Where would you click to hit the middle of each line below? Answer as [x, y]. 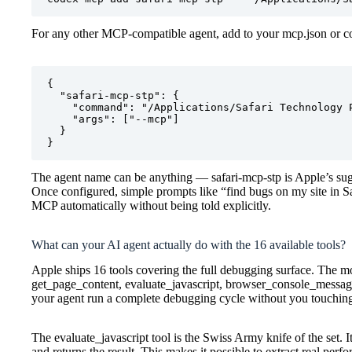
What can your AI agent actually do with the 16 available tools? [189, 244]
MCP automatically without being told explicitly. [151, 205]
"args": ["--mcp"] [113, 119]
